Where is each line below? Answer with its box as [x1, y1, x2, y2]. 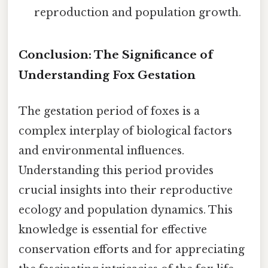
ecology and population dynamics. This [19, 203, 233, 217]
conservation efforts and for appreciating [19, 242, 245, 256]
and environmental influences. [19, 144, 184, 157]
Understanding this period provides [19, 163, 214, 177]
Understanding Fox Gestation [19, 68, 196, 83]
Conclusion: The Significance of [19, 48, 213, 62]
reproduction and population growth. [34, 6, 242, 20]
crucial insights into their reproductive [19, 183, 233, 197]
